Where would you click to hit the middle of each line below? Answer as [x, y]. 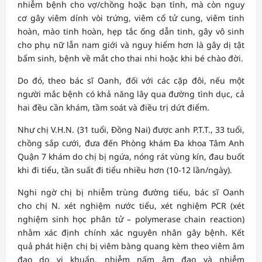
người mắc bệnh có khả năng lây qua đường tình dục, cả [131, 94]
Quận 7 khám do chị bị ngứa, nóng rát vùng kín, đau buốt [131, 156]
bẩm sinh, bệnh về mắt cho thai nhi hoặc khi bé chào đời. [130, 58]
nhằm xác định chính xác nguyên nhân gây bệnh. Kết [131, 232]
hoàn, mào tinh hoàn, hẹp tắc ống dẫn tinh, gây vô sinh [131, 31]
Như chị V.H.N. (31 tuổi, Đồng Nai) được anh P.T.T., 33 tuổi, [131, 129]
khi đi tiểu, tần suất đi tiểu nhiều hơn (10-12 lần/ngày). [125, 170]
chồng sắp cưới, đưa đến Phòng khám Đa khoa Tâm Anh [131, 143]
